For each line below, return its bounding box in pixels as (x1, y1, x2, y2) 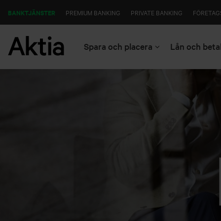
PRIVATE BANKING (131, 7, 183, 17)
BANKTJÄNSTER (8, 7, 57, 17)
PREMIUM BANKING (66, 7, 120, 17)
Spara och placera (84, 40, 152, 52)
